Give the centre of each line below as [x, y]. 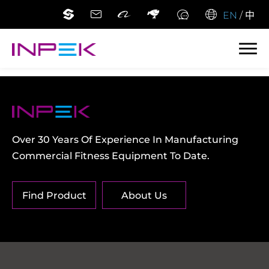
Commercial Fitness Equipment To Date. [111, 155]
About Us [144, 195]
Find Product [54, 195]
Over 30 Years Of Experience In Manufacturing [125, 139]
